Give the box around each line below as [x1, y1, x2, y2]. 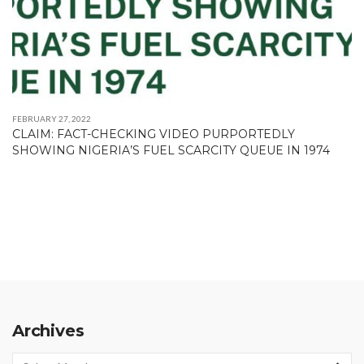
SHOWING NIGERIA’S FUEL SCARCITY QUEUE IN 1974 [12, 142, 330, 158]
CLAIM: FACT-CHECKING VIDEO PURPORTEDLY [12, 126, 295, 141]
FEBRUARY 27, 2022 [12, 113, 91, 123]
